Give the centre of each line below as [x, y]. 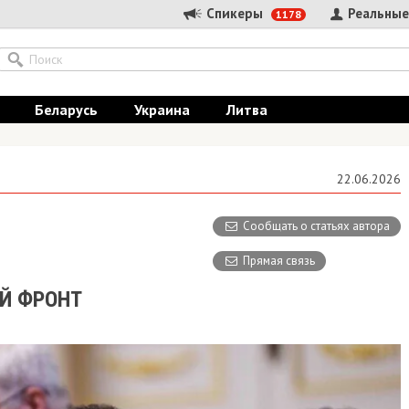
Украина [162, 110]
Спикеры [235, 14]
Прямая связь [279, 261]
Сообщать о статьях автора [316, 226]
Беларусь [66, 110]
